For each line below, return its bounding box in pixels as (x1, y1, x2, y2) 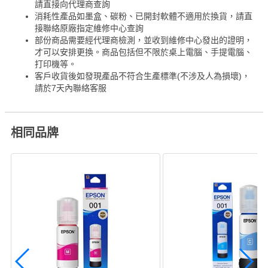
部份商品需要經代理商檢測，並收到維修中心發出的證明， (35, 35, 252, 45)
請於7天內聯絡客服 (35, 83, 106, 93)
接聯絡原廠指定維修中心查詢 (35, 23, 144, 33)
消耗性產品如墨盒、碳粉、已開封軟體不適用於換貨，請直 (35, 11, 252, 21)
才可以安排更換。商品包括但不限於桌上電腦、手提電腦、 (35, 47, 252, 57)
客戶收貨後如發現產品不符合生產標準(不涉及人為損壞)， (35, 71, 250, 81)
